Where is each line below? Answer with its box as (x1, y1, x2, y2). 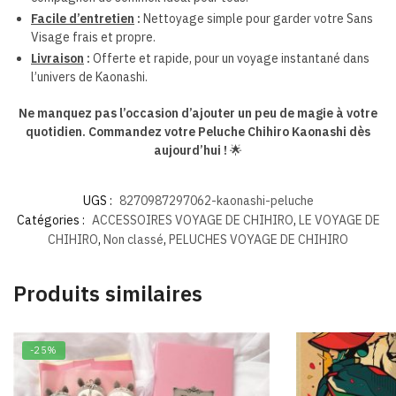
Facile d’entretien (31, 11, 134, 27)
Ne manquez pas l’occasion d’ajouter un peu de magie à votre (19, 105, 377, 122)
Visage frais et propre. (31, 29, 156, 46)
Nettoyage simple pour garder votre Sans (141, 11, 373, 27)
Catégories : (16, 212, 88, 229)
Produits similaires (13, 279, 202, 308)
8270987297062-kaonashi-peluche (118, 193, 314, 209)
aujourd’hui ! (154, 142, 230, 159)
